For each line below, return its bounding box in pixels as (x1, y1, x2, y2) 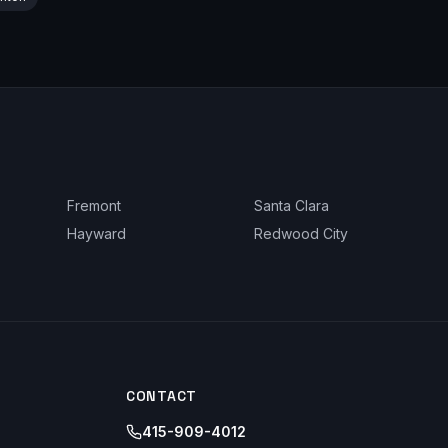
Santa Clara (253, 197, 329, 214)
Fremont (67, 197, 122, 214)
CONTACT (126, 387, 197, 405)
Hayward (67, 225, 127, 242)
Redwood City (253, 225, 348, 242)
